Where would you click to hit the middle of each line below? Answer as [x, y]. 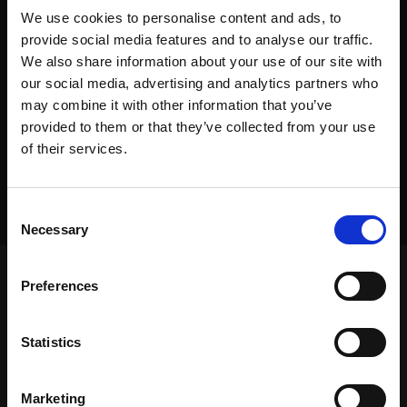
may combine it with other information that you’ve [177, 104]
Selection [34, 233]
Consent [32, 211]
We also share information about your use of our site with [202, 61]
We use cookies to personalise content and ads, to [181, 17]
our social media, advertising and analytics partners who [199, 83]
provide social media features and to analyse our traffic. [197, 39]
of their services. [74, 148]
